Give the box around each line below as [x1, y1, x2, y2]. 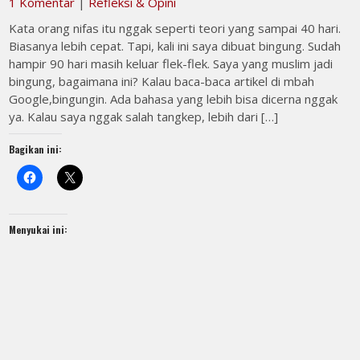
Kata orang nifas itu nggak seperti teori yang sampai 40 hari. [9, 20, 342, 36]
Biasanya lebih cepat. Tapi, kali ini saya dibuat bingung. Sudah [9, 38, 342, 54]
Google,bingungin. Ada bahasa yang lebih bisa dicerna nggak [9, 91, 338, 107]
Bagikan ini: [9, 142, 63, 156]
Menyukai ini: [9, 223, 68, 236]
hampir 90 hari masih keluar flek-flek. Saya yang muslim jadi [9, 55, 333, 72]
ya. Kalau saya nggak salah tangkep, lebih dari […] [9, 108, 279, 125]
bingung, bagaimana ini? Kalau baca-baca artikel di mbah [9, 73, 315, 89]
